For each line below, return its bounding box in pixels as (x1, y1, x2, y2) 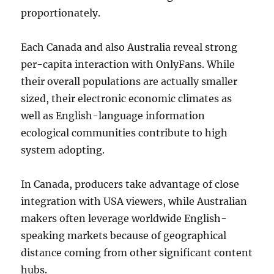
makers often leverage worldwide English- (21, 212, 228, 224)
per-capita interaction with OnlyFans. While (21, 58, 235, 70)
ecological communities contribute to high (21, 127, 228, 139)
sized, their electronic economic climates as (21, 92, 232, 105)
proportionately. (21, 7, 101, 19)
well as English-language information (21, 109, 206, 122)
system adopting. (21, 144, 105, 156)
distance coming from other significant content (21, 246, 253, 259)
